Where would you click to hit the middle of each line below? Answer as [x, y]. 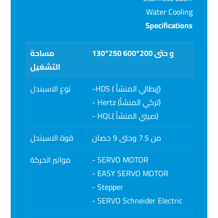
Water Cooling [169, 11]
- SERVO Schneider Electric [137, 200]
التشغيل [45, 66]
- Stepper [107, 187]
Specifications [169, 25]
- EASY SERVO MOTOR [130, 173]
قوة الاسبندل [52, 137]
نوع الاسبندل [50, 88]
